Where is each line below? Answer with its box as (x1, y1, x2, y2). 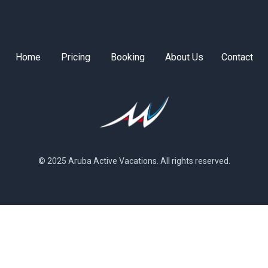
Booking (110, 51, 145, 63)
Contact (221, 51, 253, 63)
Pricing (60, 51, 90, 63)
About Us (165, 51, 203, 63)
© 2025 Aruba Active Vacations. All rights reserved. (38, 156, 230, 166)
